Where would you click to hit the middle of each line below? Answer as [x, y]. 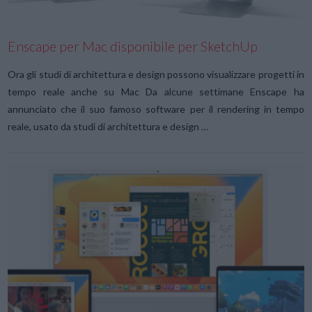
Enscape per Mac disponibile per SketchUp [133, 46]
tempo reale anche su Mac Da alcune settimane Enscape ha [156, 92]
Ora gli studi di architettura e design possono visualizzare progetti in [156, 75]
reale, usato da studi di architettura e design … [108, 127]
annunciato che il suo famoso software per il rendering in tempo [156, 109]
